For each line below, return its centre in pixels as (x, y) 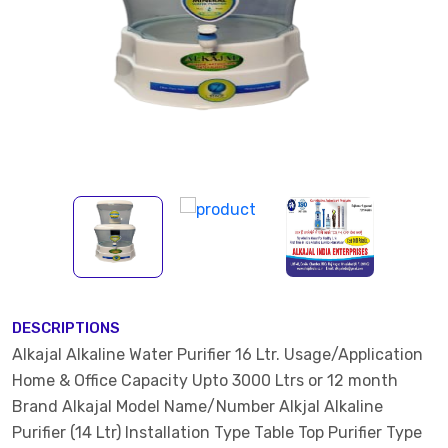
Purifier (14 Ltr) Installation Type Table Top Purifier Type (217, 432)
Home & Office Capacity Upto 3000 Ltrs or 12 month (205, 380)
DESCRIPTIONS (66, 328)
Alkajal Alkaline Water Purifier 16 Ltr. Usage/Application (217, 354)
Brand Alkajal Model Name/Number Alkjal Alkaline (197, 406)
